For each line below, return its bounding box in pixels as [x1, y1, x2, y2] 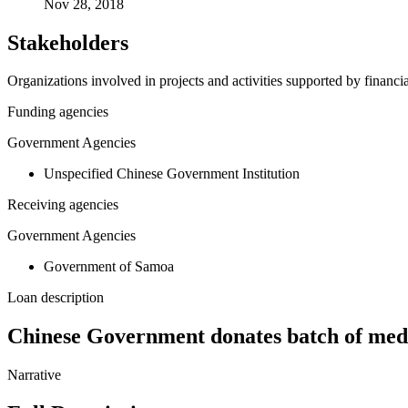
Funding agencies [7, 104, 108, 120]
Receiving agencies [7, 197, 118, 213]
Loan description [7, 290, 104, 306]
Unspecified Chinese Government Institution [44, 166, 300, 182]
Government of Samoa [44, 259, 174, 275]
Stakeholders [7, 30, 128, 55]
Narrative [7, 367, 61, 383]
